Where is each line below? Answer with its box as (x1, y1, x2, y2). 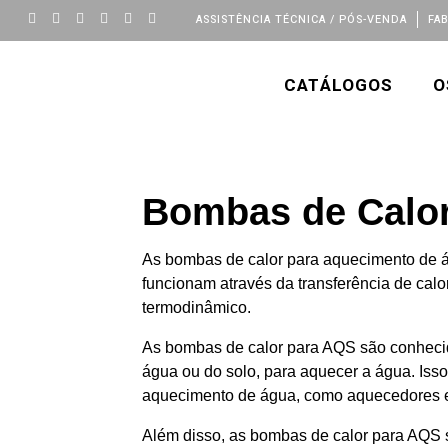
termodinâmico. (142, 299, 251, 316)
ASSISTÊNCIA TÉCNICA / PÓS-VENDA (196, 11, 407, 28)
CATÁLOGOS (284, 73, 393, 98)
